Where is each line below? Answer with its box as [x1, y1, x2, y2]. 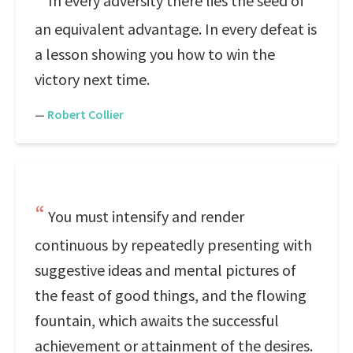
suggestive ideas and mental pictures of [35, 260, 296, 280]
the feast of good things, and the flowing [35, 285, 307, 305]
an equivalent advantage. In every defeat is [35, 19, 317, 39]
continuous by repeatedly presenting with [35, 235, 312, 255]
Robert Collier [47, 106, 124, 122]
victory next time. [35, 69, 150, 89]
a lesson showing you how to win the [35, 44, 275, 64]
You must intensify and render [48, 206, 244, 226]
